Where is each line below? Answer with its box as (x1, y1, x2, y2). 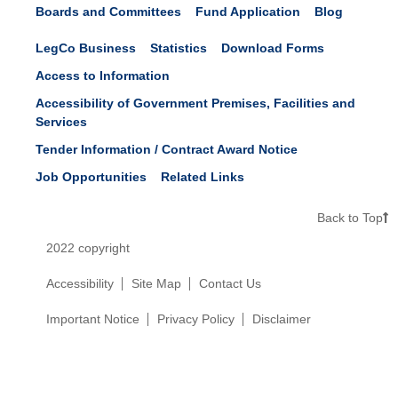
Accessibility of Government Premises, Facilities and (36, 95, 355, 110)
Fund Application (195, 4, 300, 19)
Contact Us (199, 275, 261, 291)
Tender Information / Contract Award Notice (36, 141, 298, 156)
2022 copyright (46, 240, 130, 255)
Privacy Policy (157, 311, 235, 326)
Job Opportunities (36, 169, 147, 184)
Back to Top (317, 210, 383, 225)
